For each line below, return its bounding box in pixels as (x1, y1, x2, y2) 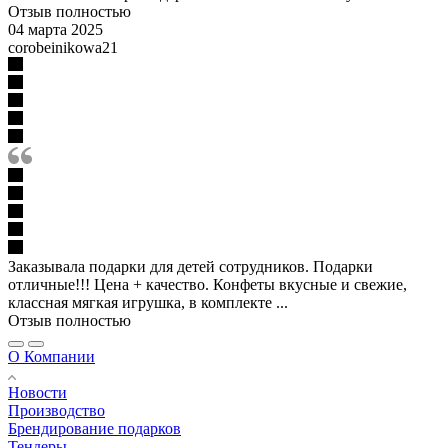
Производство (8, 401, 105, 419)
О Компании (8, 347, 95, 365)
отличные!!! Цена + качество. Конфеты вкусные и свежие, (8, 275, 407, 293)
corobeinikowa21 (8, 38, 118, 56)
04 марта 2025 (8, 20, 103, 38)
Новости (8, 383, 67, 401)
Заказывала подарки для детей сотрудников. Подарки (8, 257, 373, 275)
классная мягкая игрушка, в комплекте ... (8, 293, 288, 311)
